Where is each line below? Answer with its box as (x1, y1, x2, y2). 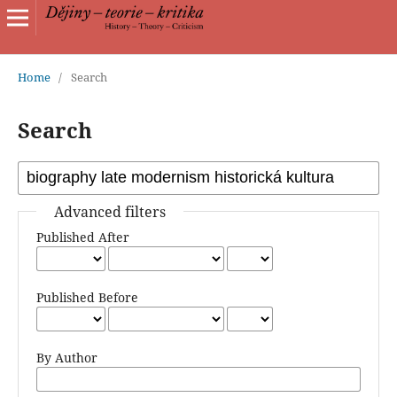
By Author (35, 348, 97, 366)
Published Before (35, 288, 138, 306)
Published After (35, 228, 129, 245)
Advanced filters (53, 201, 166, 222)
